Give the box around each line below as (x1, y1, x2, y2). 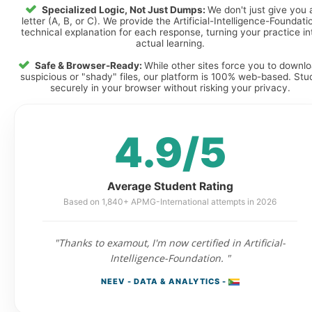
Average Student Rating (107, 180, 233, 193)
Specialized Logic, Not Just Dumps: (42, 4, 208, 15)
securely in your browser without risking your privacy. (49, 82, 290, 93)
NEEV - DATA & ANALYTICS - (100, 276, 228, 286)
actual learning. (135, 38, 205, 49)
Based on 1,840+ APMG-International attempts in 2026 (63, 196, 276, 207)
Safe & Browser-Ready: (34, 60, 144, 71)
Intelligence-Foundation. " (109, 251, 231, 265)
